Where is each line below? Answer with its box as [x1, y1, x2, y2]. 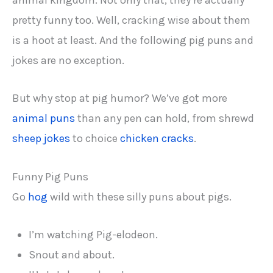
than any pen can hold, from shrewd [75, 112, 254, 126]
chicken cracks [120, 132, 194, 146]
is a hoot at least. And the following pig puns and [12, 34, 253, 48]
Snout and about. [29, 247, 115, 261]
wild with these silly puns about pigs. [48, 190, 232, 204]
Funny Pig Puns [12, 169, 88, 183]
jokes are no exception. [12, 54, 124, 68]
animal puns [12, 112, 75, 126]
